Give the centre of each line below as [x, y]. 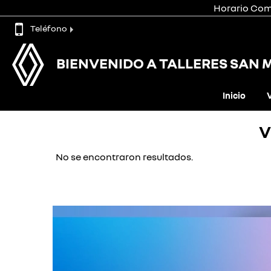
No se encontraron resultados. [124, 157]
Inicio [234, 95]
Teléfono [49, 28]
